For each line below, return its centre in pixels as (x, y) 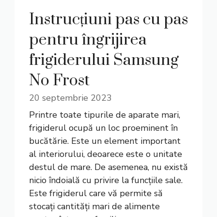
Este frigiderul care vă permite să (96, 193)
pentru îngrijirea (88, 40)
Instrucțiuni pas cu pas (108, 20)
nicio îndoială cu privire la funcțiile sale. (106, 180)
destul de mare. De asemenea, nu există (108, 167)
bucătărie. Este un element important (105, 141)
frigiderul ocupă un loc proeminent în (103, 128)
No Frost (59, 81)
